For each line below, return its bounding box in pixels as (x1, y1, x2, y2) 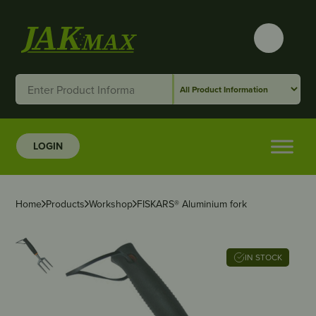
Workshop (89, 197, 133, 211)
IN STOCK (255, 251, 282, 263)
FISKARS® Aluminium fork (137, 197, 248, 211)
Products (46, 197, 85, 211)
